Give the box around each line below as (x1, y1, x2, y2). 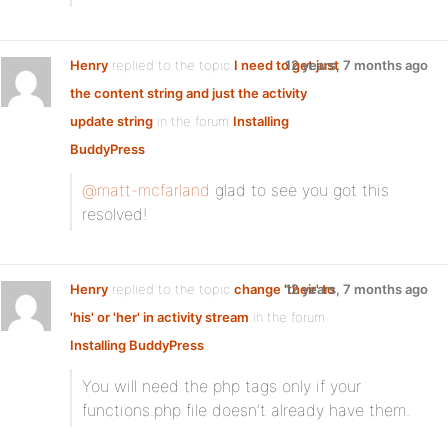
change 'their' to (234, 281, 335, 297)
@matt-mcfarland (82, 180, 210, 200)
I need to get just (234, 57, 339, 73)
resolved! (82, 204, 147, 224)
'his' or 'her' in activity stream (70, 309, 249, 325)
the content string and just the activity (70, 85, 307, 101)
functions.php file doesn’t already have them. (82, 400, 410, 420)
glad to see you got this (210, 180, 389, 200)
